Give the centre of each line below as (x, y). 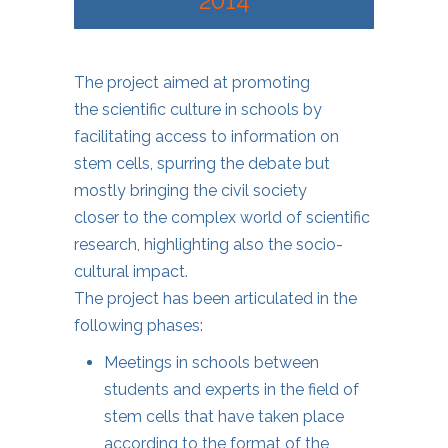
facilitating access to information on (206, 136)
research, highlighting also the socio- (208, 244)
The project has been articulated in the (215, 298)
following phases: (138, 325)
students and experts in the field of (231, 389)
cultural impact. (131, 271)
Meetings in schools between (211, 362)
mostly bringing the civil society (190, 190)
